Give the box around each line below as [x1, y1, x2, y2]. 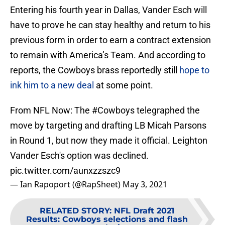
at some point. [94, 80, 153, 91]
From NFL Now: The [10, 105, 92, 116]
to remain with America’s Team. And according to [10, 50, 205, 61]
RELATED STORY [40, 206, 109, 216]
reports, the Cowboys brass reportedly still [10, 65, 179, 76]
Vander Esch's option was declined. [10, 150, 149, 161]
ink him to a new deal [10, 80, 94, 91]
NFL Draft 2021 [114, 206, 174, 216]
